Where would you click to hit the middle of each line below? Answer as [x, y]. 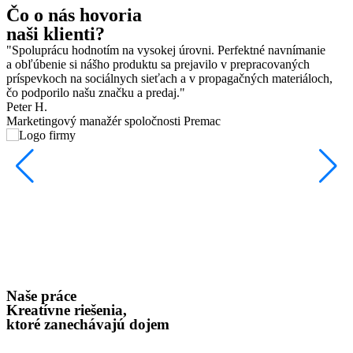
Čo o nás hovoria [74, 15]
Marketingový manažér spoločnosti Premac [115, 121]
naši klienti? [56, 33]
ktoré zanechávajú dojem [88, 324]
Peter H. [27, 106]
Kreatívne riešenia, [67, 310]
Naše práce [41, 295]
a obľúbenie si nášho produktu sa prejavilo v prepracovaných [158, 64]
